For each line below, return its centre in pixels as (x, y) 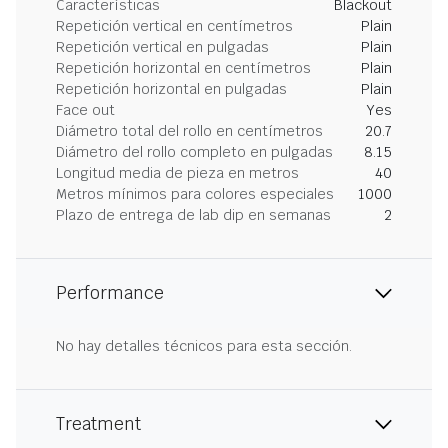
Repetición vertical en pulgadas (162, 47)
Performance (110, 293)
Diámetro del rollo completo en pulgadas (194, 152)
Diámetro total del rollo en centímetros (189, 131)
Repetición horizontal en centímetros (183, 68)
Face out (85, 110)
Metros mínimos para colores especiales (195, 194)
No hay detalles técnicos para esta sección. (204, 346)
